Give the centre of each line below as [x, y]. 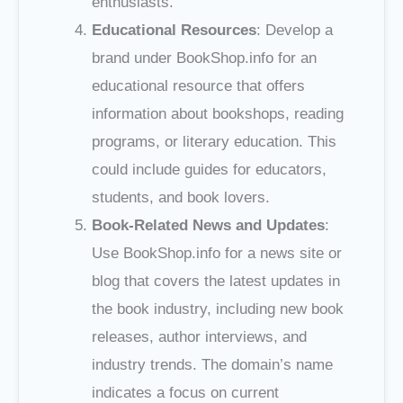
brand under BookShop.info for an [204, 58]
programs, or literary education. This [214, 142]
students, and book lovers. [181, 198]
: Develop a [295, 31]
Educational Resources [174, 31]
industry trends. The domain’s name [212, 365]
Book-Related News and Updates [208, 226]
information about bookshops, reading [218, 114]
